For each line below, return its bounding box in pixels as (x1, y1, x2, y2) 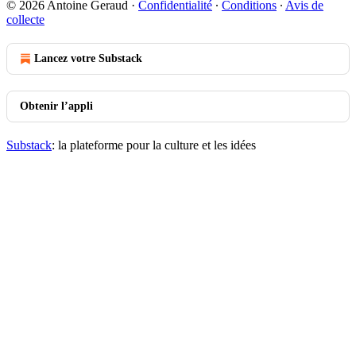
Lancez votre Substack (34, 52, 142, 64)
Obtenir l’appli (20, 100, 93, 112)
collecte (6, 13, 44, 26)
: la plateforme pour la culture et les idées (52, 138, 256, 152)
